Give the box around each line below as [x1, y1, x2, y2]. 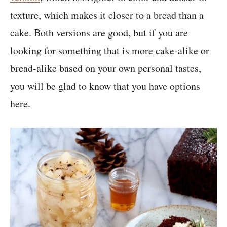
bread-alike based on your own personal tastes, [10, 61, 201, 75]
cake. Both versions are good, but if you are [10, 26, 188, 40]
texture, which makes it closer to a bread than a [10, 8, 204, 22]
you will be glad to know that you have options [10, 79, 200, 93]
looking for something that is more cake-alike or [10, 44, 209, 58]
